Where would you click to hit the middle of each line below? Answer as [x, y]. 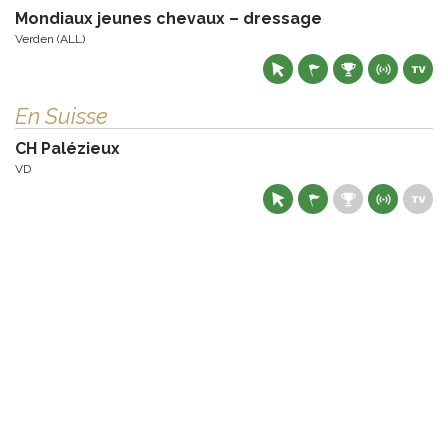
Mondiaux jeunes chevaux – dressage [168, 19]
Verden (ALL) [50, 39]
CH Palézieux [67, 149]
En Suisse [61, 116]
